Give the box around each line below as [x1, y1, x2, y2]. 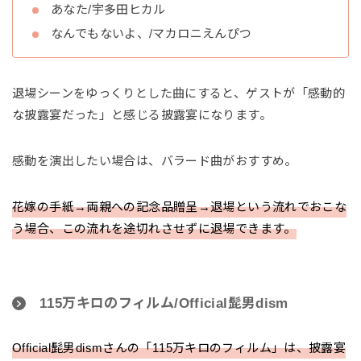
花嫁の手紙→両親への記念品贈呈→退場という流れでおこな [12, 200, 347, 214]
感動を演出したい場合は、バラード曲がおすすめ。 [12, 154, 297, 168]
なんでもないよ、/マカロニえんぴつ [51, 27, 252, 41]
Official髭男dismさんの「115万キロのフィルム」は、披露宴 [12, 341, 346, 355]
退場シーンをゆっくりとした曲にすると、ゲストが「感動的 [12, 86, 346, 101]
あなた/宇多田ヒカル [51, 2, 166, 17]
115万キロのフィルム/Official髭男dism [39, 296, 288, 312]
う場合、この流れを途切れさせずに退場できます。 [12, 222, 297, 236]
